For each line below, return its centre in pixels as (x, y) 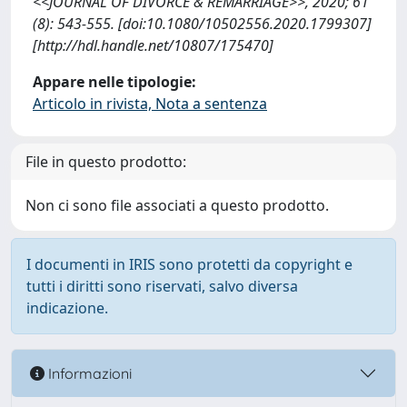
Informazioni (88, 373)
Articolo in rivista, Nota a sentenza (150, 104)
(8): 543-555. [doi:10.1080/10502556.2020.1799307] (202, 24)
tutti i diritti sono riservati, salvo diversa (162, 286)
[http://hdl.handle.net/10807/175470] (153, 45)
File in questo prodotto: (106, 162)
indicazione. (67, 308)
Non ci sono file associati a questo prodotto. (177, 205)
